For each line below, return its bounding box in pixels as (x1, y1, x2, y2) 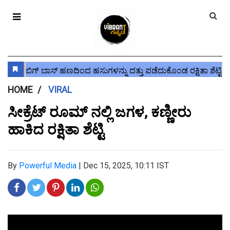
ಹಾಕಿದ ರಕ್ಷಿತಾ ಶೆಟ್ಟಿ (8, 121, 104, 138)
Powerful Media (19, 161, 76, 170)
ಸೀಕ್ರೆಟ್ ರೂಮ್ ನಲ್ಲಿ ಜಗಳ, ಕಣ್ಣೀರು (8, 104, 191, 121)
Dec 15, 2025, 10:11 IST (83, 161, 169, 170)
